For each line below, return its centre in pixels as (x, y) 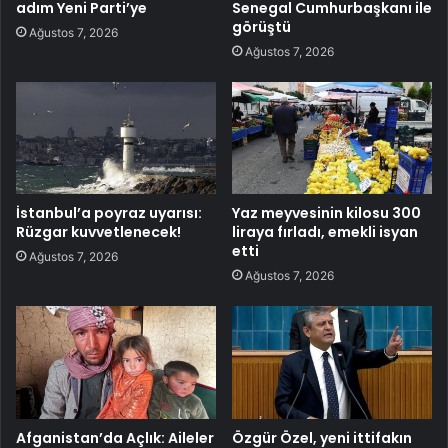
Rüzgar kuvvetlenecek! (98, 232)
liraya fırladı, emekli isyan (325, 232)
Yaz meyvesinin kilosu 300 (326, 213)
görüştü (261, 26)
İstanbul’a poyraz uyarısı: (109, 213)
